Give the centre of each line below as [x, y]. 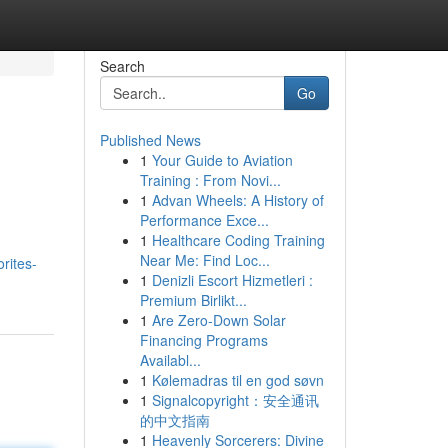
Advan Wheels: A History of [237, 200]
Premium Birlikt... [193, 300]
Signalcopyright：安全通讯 [235, 400]
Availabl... [170, 360]
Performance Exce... [204, 220]
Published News [150, 140]
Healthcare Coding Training [238, 240]
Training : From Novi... [210, 180]
